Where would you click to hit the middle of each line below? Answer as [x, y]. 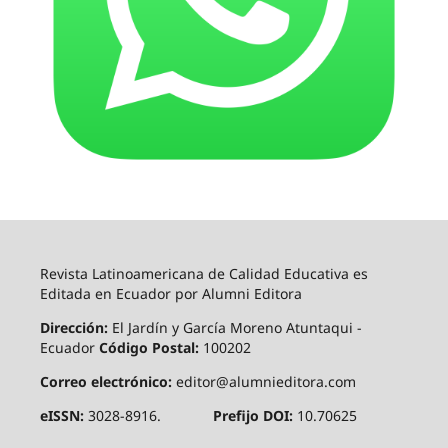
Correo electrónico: [107, 382]
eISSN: [63, 416]
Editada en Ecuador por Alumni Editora [170, 294]
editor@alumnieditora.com [265, 382]
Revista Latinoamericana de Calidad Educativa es [203, 274]
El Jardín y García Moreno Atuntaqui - [234, 328]
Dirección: [73, 328]
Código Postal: [150, 348]
